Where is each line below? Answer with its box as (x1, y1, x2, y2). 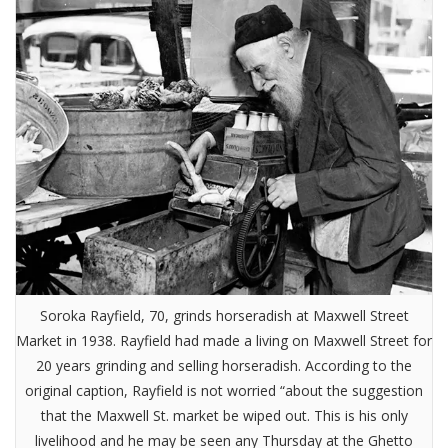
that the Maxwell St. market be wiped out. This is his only (40, 405, 408, 425)
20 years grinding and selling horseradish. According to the (36, 355, 412, 375)
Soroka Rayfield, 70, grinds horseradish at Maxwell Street (39, 305, 409, 325)
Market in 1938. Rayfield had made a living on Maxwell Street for (16, 330, 432, 350)
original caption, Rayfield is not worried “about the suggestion (25, 380, 423, 400)
